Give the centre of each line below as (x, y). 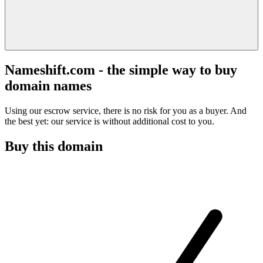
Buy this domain (54, 146)
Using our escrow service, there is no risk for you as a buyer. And (126, 110)
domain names (48, 85)
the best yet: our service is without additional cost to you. (109, 121)
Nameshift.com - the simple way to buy (121, 70)
